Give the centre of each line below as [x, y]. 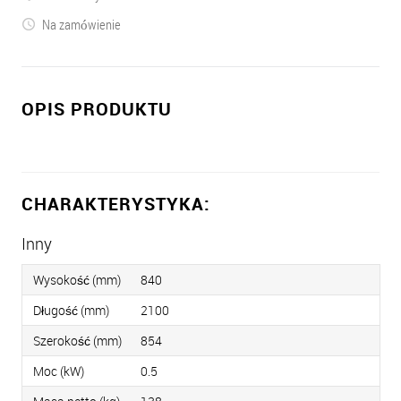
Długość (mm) [71, 310]
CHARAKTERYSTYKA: [116, 204]
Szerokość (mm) [77, 341]
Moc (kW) [59, 371]
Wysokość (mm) [77, 280]
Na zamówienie [81, 24]
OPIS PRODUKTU [97, 109]
